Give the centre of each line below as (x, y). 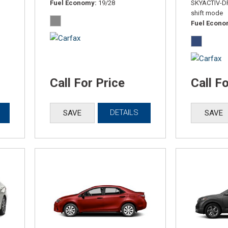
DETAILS (124, 113)
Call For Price (88, 83)
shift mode (207, 13)
